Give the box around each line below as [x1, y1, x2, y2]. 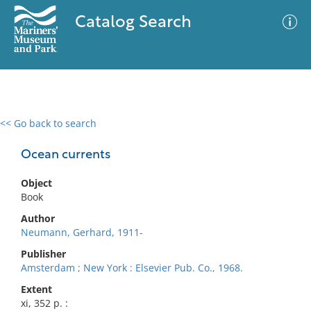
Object [21, 176, 52, 190]
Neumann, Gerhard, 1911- [21, 226, 143, 239]
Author [21, 212, 55, 225]
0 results [10, 125, 51, 138]
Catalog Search [74, 15, 192, 31]
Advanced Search [165, 128, 246, 142]
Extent [21, 283, 52, 296]
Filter [268, 131, 292, 142]
